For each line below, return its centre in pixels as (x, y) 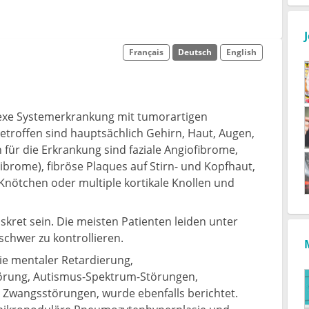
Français (147, 52)
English (242, 52)
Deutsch (195, 52)
